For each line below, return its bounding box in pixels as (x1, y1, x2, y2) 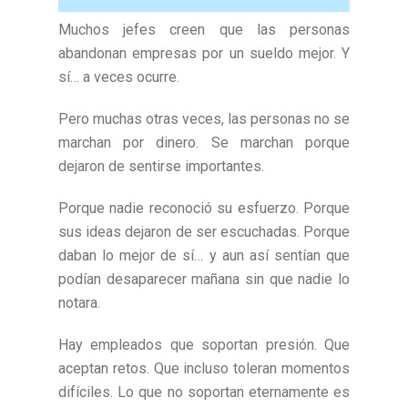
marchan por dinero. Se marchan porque (58, 133, 350, 151)
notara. (58, 293, 100, 311)
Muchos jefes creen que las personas (58, 20, 350, 38)
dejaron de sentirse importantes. (58, 157, 264, 175)
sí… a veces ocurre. (58, 67, 179, 86)
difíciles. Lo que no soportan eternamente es (58, 382, 350, 401)
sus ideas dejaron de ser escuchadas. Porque (58, 222, 350, 240)
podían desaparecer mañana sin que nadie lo (58, 270, 350, 288)
